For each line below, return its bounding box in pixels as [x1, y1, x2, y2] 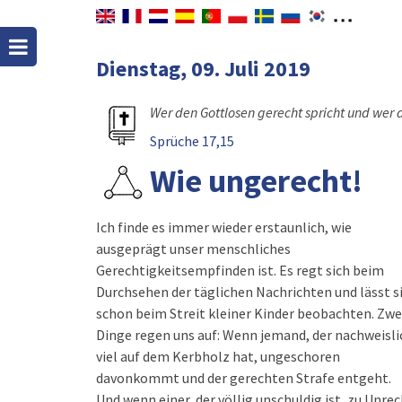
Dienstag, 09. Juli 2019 [96, 55, 310, 83]
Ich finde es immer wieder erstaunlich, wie [96, 218, 352, 236]
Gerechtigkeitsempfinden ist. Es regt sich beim [96, 261, 384, 279]
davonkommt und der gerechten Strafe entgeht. [96, 369, 391, 387]
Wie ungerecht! [150, 161, 363, 201]
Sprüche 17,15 [150, 132, 234, 150]
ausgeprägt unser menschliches [96, 240, 291, 258]
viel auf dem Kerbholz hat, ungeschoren [96, 347, 340, 365]
